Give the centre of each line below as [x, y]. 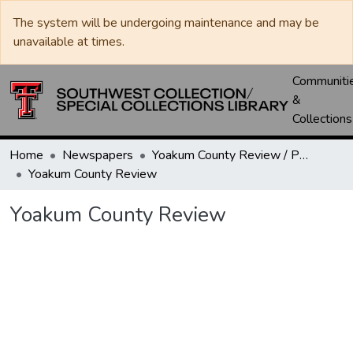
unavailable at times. [69, 42]
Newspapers [98, 155]
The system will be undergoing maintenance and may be [166, 23]
